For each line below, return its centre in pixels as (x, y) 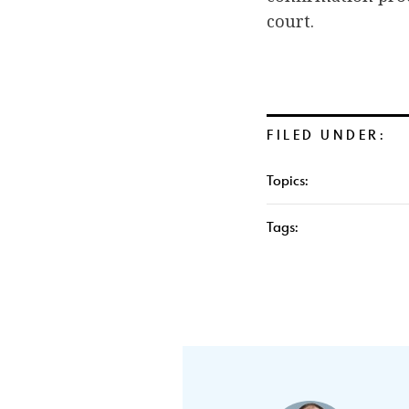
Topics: (288, 180)
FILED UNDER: (326, 135)
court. (290, 21)
